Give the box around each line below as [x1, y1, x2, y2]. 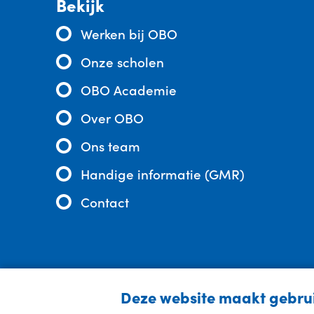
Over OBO [81, 107, 144, 127]
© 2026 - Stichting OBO [59, 289, 203, 309]
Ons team [81, 135, 140, 155]
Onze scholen [81, 51, 164, 71]
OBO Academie [81, 79, 177, 99]
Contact [81, 191, 129, 211]
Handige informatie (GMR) [81, 163, 245, 183]
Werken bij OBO [81, 23, 177, 43]
